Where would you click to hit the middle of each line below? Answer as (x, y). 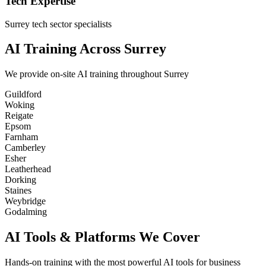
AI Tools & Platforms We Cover (102, 237)
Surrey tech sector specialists (58, 24)
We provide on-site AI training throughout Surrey (97, 74)
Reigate (19, 116)
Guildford (23, 94)
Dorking (20, 180)
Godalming (26, 212)
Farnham (21, 137)
